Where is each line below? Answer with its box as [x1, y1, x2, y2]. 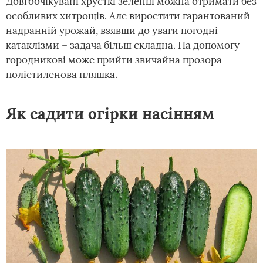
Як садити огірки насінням [6, 104, 214, 123]
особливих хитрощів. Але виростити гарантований [6, 9, 250, 22]
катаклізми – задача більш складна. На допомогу [6, 39, 240, 52]
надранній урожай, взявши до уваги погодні [6, 24, 218, 37]
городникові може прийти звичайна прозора [6, 53, 222, 66]
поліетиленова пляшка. [6, 68, 117, 81]
